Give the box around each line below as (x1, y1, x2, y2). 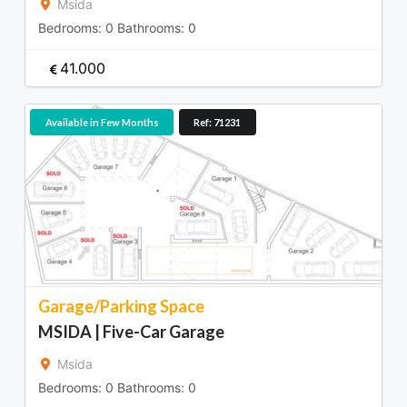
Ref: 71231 (194, 115, 241, 128)
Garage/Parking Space (38, 296, 204, 317)
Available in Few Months (45, 115, 159, 128)
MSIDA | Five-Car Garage (38, 322, 224, 342)
